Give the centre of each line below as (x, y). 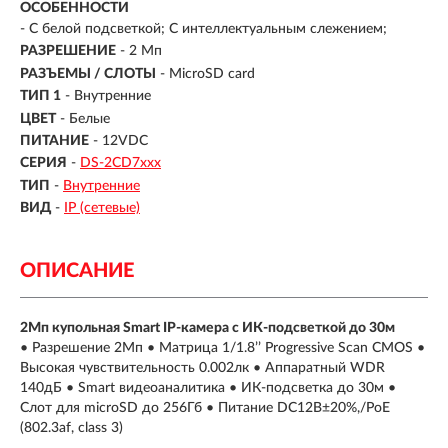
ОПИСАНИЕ (77, 271)
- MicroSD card (207, 73)
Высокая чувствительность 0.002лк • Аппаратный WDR (202, 368)
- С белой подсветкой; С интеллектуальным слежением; (203, 28)
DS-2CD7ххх (120, 163)
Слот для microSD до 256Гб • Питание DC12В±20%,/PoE (205, 408)
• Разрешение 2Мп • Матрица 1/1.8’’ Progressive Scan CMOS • (222, 348)
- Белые (85, 118)
